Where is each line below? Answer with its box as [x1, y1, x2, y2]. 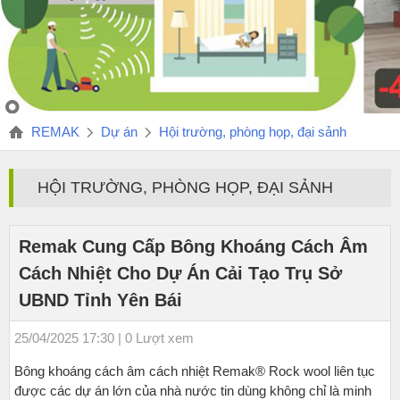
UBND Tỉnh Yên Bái [19, 290, 182, 310]
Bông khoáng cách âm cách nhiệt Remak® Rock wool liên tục [14, 363, 375, 379]
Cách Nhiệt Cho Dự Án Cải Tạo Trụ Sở [19, 263, 342, 283]
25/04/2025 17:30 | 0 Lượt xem [14, 330, 194, 346]
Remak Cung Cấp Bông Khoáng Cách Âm [19, 237, 368, 256]
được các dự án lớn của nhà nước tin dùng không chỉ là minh [14, 383, 371, 398]
